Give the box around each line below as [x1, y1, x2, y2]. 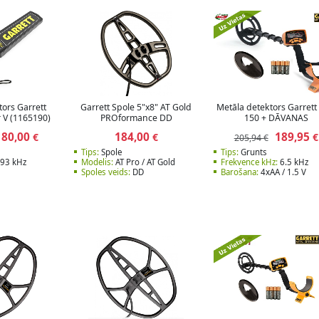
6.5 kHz [278, 157, 308, 168]
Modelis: [80, 157, 113, 168]
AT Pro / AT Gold [113, 157, 175, 168]
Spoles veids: [80, 167, 130, 178]
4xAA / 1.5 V [258, 167, 306, 178]
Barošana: [221, 167, 258, 178]
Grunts [239, 147, 267, 158]
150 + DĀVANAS [244, 111, 308, 124]
